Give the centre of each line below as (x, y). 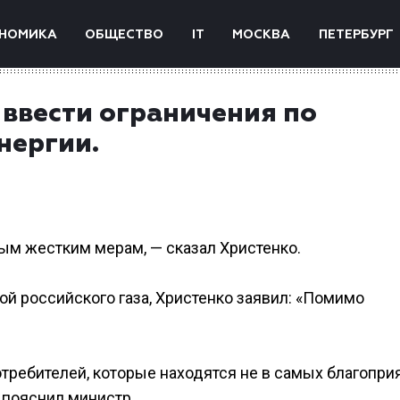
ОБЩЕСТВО (125, 35)
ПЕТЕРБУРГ (356, 35)
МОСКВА (262, 35)
